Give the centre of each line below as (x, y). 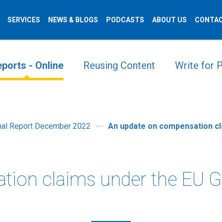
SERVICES (24, 20)
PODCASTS (125, 20)
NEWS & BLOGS (73, 20)
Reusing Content (119, 65)
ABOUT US (169, 20)
